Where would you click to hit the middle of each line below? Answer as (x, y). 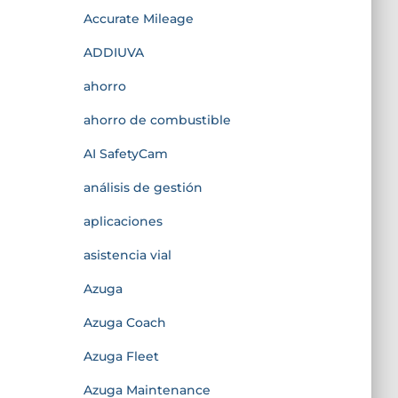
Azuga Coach (124, 322)
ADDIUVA (113, 52)
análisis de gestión (143, 187)
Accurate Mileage (138, 18)
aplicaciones (123, 221)
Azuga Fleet (121, 356)
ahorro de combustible (157, 119)
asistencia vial (127, 255)
